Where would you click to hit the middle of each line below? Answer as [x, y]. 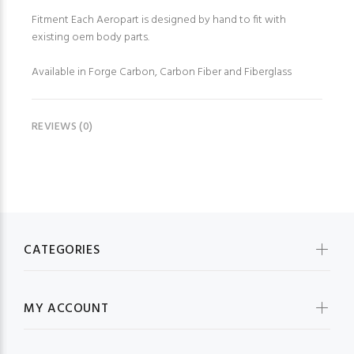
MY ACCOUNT [66, 309]
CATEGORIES [62, 251]
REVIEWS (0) [62, 127]
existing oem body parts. [90, 38]
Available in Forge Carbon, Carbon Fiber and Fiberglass [162, 73]
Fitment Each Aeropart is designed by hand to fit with [159, 21]
